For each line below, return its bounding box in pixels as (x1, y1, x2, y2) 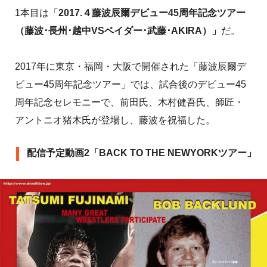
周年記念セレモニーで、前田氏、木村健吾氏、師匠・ (15, 97, 244, 108)
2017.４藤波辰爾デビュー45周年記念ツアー (58, 8, 246, 18)
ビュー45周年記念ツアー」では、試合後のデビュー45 (15, 79, 246, 90)
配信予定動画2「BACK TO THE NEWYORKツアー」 (27, 148, 256, 159)
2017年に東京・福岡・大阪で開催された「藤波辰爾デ (15, 61, 246, 72)
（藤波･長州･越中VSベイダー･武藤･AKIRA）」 (15, 26, 221, 36)
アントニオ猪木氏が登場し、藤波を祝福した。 (15, 115, 215, 126)
